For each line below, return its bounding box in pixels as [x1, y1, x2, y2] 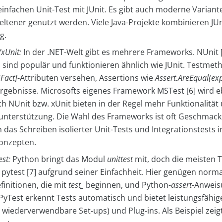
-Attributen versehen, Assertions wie [17, 72, 155, 83]
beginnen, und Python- [84, 179, 171, 190]
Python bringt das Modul [12, 154, 107, 165]
